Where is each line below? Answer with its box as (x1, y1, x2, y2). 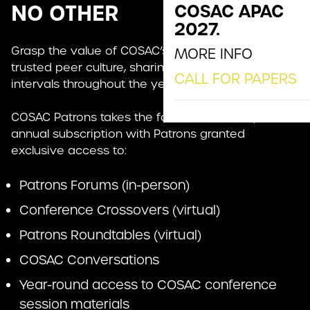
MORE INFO (174, 45, 253, 64)
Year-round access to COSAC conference (19, 277, 277, 293)
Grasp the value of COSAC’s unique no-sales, (11, 44, 264, 59)
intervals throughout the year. (11, 77, 179, 92)
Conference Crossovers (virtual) (19, 202, 220, 219)
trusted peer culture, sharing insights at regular (11, 60, 277, 75)
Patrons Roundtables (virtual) (19, 227, 201, 244)
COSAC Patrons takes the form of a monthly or (11, 110, 274, 125)
